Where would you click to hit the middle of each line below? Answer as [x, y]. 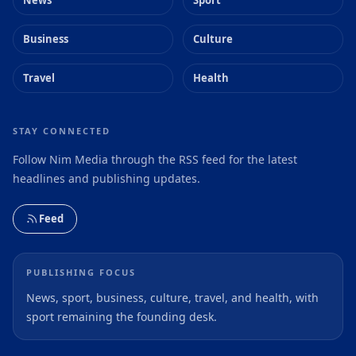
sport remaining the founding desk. [122, 316]
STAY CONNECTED [62, 130]
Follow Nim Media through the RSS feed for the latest [155, 159]
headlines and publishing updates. [106, 178]
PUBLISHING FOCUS [81, 272]
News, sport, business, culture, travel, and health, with [172, 297]
